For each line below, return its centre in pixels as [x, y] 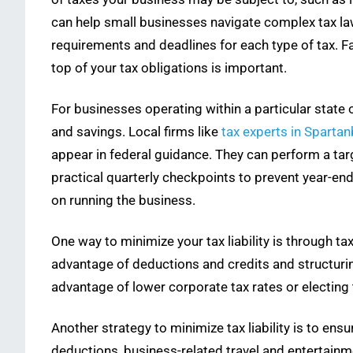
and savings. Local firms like [136, 132]
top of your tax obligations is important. [169, 68]
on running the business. [123, 200]
